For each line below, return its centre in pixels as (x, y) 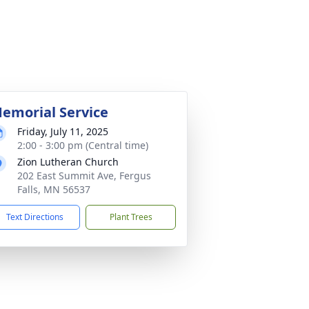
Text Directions (35, 217)
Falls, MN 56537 (54, 189)
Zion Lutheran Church (68, 162)
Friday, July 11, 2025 (63, 131)
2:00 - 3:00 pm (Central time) (83, 145)
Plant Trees (131, 217)
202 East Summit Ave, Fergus (84, 176)
